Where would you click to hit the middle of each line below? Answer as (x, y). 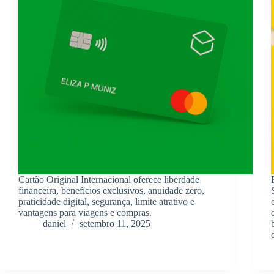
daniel (54, 223)
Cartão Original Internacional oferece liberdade (109, 179)
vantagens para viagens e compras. (85, 212)
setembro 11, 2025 (115, 223)
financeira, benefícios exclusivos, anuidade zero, (111, 190)
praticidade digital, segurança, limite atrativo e (106, 201)
